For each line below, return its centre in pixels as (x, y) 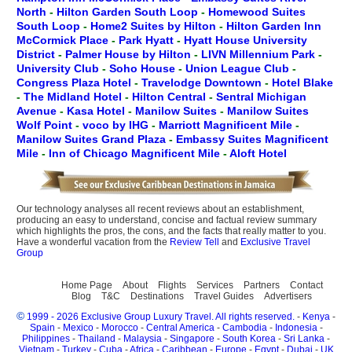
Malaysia (144, 339)
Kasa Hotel (97, 111)
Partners (261, 285)
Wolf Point (46, 125)
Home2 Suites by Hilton (155, 26)
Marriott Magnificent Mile (227, 125)
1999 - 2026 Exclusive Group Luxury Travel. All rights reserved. (161, 317)
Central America (180, 328)
